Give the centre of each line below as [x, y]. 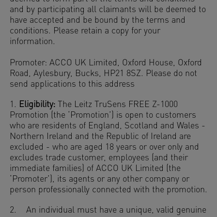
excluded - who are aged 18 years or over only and [104, 147]
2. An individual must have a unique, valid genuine [108, 210]
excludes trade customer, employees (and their [99, 158]
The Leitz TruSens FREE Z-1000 [116, 105]
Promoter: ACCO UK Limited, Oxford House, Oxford [106, 63]
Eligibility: [36, 105]
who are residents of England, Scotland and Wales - [108, 126]
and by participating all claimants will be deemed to [108, 10]
